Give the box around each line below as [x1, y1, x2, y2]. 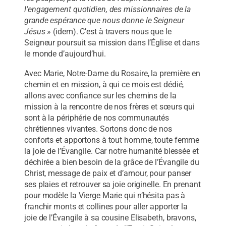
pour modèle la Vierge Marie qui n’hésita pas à [24, 190, 186, 200]
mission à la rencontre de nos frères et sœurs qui [24, 101, 195, 111]
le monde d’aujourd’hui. [24, 49, 106, 59]
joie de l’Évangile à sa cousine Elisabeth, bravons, [24, 212, 196, 222]
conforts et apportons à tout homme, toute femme [24, 135, 200, 145]
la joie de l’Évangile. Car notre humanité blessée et [24, 146, 199, 156]
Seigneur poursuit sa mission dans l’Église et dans [24, 38, 200, 48]
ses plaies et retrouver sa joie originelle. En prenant [24, 179, 201, 189]
